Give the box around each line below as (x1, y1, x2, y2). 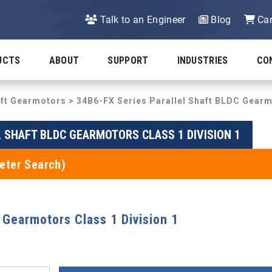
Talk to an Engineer (97, 14, 186, 25)
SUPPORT (107, 54, 149, 66)
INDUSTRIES (177, 54, 228, 66)
